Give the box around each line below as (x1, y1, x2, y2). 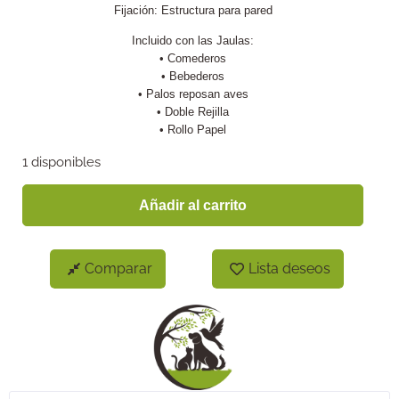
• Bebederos (161, 69, 224, 84)
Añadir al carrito (139, 197, 247, 213)
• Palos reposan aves (137, 87, 248, 102)
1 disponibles (22, 153, 101, 169)
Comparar (84, 260, 152, 278)
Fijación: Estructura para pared (113, 4, 273, 17)
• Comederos (159, 52, 226, 66)
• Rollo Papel (159, 123, 226, 137)
